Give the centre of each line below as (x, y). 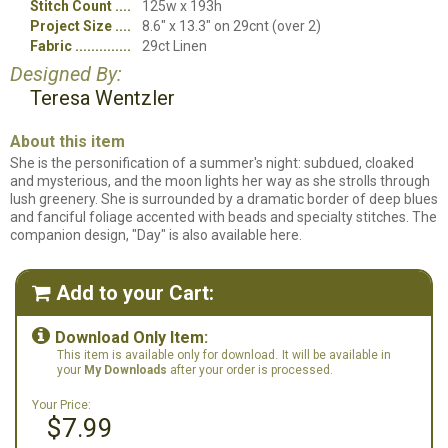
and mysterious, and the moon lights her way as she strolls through (220, 181)
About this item (67, 141)
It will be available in (337, 355)
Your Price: (61, 405)
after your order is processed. (250, 370)
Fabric (51, 46)
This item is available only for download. (167, 355)
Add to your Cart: (135, 293)
